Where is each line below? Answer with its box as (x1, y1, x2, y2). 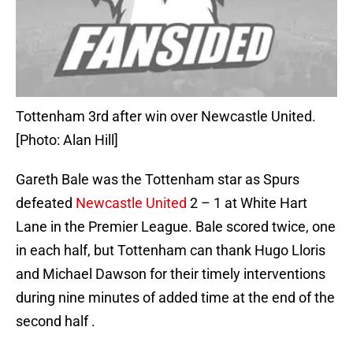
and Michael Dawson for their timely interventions (16, 266, 325, 283)
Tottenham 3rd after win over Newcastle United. (16, 108, 316, 125)
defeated (16, 195, 76, 212)
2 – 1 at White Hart (187, 195, 307, 212)
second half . (16, 313, 95, 330)
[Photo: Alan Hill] (16, 132, 118, 149)
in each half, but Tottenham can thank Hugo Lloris (16, 242, 325, 259)
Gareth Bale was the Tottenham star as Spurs (16, 171, 299, 188)
